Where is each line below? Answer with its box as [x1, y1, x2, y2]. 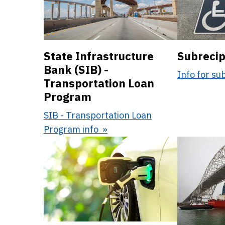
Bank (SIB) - [44, 62, 108, 77]
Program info [44, 123, 100, 135]
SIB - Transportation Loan [44, 109, 152, 121]
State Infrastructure [44, 48, 154, 63]
